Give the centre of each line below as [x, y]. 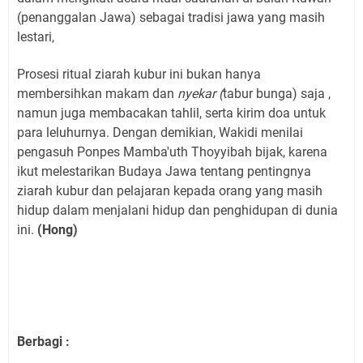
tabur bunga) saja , [277, 93]
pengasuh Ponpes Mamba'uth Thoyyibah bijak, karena [172, 152]
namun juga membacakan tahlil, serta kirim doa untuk [171, 113]
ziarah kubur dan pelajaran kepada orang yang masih [170, 190]
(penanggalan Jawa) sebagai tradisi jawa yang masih [171, 17]
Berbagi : [43, 341]
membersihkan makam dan [97, 93]
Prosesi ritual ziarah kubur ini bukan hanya [139, 74]
